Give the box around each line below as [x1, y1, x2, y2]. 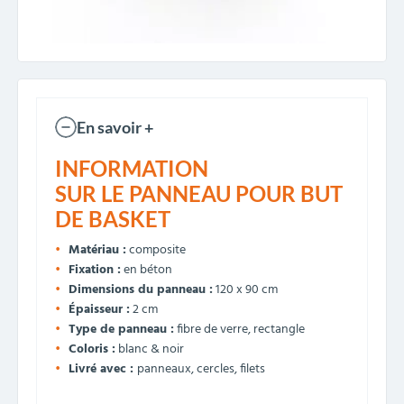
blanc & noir [115, 339, 184, 360]
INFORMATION [55, 155, 208, 181]
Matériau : [69, 240, 126, 261]
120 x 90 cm [213, 280, 278, 300]
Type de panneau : [69, 319, 174, 340]
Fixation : [69, 260, 121, 280]
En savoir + [77, 117, 153, 137]
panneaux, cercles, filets [137, 359, 265, 380]
